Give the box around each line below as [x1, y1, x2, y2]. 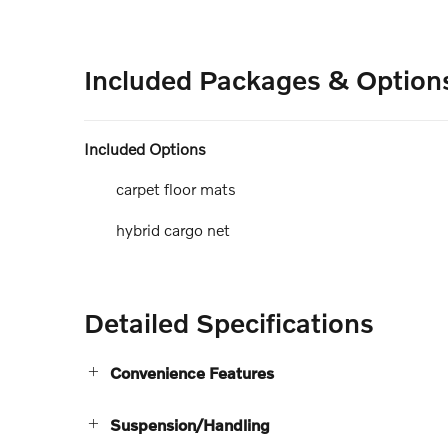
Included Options [84, 139, 206, 159]
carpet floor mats [116, 179, 236, 199]
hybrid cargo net [116, 219, 230, 239]
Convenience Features [110, 362, 274, 382]
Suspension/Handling [110, 414, 270, 434]
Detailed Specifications [84, 306, 374, 338]
